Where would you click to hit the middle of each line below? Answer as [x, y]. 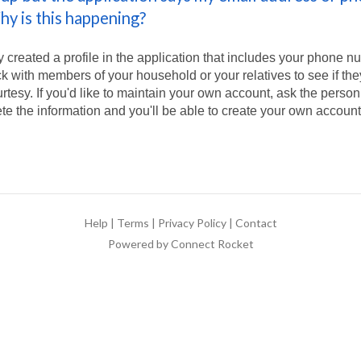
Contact [256, 222]
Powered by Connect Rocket [180, 243]
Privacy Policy [192, 222]
